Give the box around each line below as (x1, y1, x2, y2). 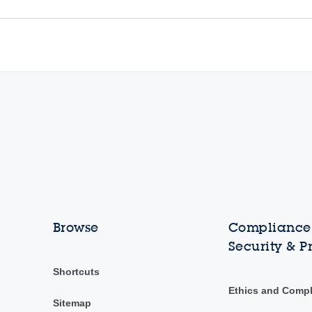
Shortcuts (52, 266, 100, 278)
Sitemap (52, 297, 91, 309)
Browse (52, 219, 99, 236)
